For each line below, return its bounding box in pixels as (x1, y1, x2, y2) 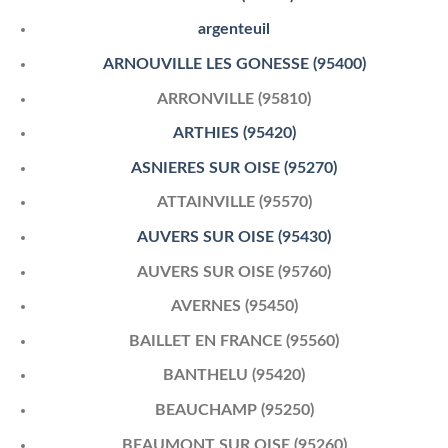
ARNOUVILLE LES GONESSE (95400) (102, 56, 366, 72)
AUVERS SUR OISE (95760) (137, 263, 332, 280)
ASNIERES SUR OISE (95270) (131, 159, 338, 176)
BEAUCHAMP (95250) (154, 401, 314, 418)
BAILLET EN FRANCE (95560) (129, 332, 340, 349)
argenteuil (198, 21, 271, 38)
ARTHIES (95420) (172, 125, 296, 142)
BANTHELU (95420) (163, 367, 306, 384)
